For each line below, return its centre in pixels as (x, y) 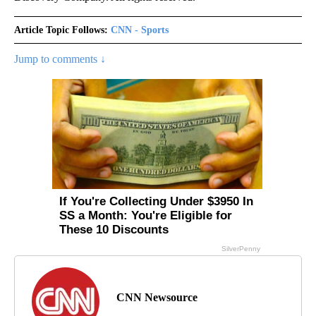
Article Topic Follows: (61, 30)
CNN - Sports (140, 30)
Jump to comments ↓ (60, 59)
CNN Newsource (157, 297)
